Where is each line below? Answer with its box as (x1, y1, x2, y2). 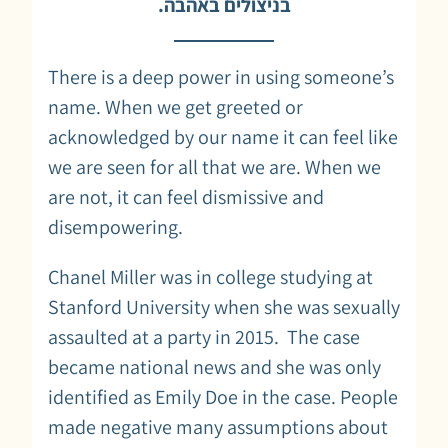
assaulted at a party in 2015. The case (48, 323, 360, 350)
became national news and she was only (48, 353, 381, 380)
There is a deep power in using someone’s (48, 63, 394, 90)
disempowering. (48, 213, 183, 240)
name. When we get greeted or (48, 93, 303, 120)
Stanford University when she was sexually (48, 293, 400, 320)
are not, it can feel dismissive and (48, 183, 324, 210)
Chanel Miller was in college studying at (48, 263, 373, 290)
